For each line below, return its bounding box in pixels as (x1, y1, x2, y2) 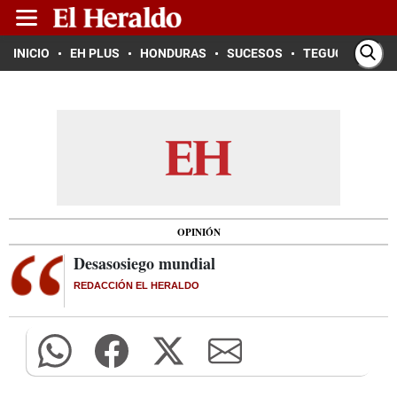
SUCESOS (227, 46, 283, 60)
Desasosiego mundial (74, 252, 215, 275)
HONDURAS (140, 46, 206, 60)
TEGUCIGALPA (303, 46, 385, 60)
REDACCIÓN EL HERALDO (74, 280, 199, 291)
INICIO (13, 46, 50, 60)
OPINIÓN (176, 224, 221, 239)
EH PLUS (70, 46, 120, 60)
